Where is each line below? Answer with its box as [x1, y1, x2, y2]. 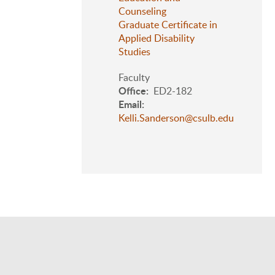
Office [118, 83, 146, 98]
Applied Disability [118, 31, 195, 45]
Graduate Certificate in [118, 18, 217, 31]
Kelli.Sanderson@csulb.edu [118, 111, 234, 125]
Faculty [118, 71, 150, 84]
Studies [118, 45, 150, 58]
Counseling [118, 4, 166, 18]
